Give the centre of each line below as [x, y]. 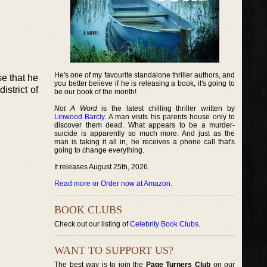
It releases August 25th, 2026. [102, 167]
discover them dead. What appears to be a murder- [145, 125]
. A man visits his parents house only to [170, 117]
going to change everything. [99, 150]
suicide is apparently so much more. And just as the [145, 133]
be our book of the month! [95, 92]
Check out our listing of [92, 224]
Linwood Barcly [80, 117]
